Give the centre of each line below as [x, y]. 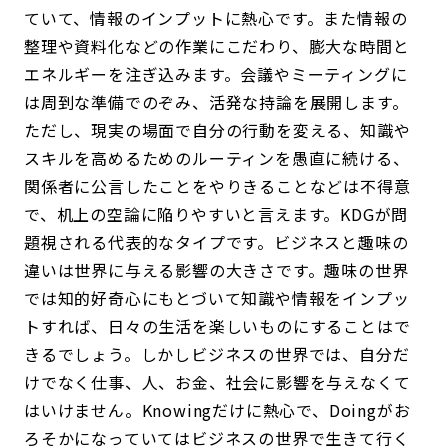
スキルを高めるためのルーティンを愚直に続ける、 [217, 158]
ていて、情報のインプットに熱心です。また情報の [216, 18]
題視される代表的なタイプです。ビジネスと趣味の [216, 242]
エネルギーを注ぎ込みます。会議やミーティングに [216, 74]
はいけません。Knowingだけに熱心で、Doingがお [217, 410]
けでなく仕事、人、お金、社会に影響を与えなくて [217, 382]
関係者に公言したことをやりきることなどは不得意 [217, 186]
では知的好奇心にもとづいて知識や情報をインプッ [217, 298]
